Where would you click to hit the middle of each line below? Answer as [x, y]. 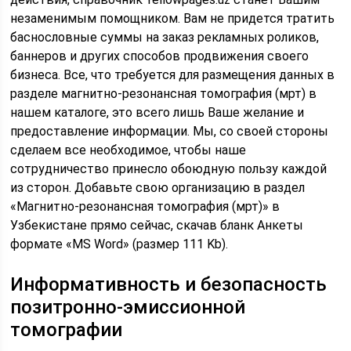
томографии [67, 330]
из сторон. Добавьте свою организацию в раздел [158, 188]
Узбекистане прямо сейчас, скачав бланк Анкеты [157, 225]
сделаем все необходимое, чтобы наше [128, 150]
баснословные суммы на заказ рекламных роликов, [165, 37]
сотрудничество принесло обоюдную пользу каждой [169, 169]
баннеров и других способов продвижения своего [160, 56]
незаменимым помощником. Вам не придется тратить [173, 18]
